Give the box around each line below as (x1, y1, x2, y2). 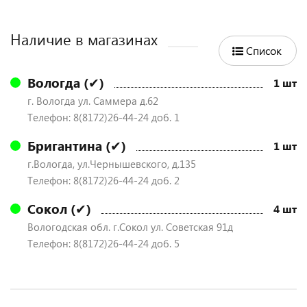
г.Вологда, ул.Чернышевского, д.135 (27, 157, 196, 171)
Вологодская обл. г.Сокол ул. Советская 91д (27, 220, 233, 234)
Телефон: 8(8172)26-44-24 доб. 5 (27, 236, 180, 250)
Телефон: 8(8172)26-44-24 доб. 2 (27, 173, 180, 187)
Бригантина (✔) (27, 137, 126, 154)
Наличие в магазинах (10, 29, 158, 49)
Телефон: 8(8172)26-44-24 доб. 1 (27, 110, 180, 124)
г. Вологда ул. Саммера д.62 (27, 94, 158, 108)
